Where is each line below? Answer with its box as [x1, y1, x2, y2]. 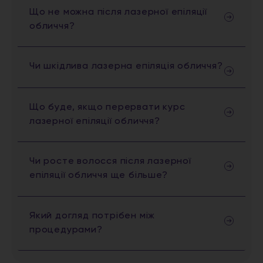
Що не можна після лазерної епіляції [29, 7, 207, 17]
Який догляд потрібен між [29, 211, 156, 221]
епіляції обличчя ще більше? [29, 171, 168, 181]
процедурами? [29, 225, 103, 235]
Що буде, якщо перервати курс [29, 102, 186, 112]
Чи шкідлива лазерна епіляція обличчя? [29, 61, 223, 71]
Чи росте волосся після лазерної [29, 157, 191, 167]
